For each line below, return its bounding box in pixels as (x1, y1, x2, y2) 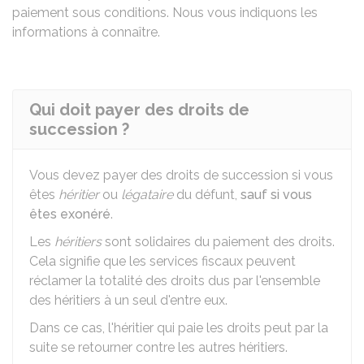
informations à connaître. (12, 24, 160, 40)
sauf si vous (240, 187, 312, 202)
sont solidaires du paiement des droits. (102, 234, 335, 249)
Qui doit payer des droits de (29, 100, 249, 119)
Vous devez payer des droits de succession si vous (29, 167, 333, 183)
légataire (121, 187, 173, 202)
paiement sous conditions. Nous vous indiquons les (12, 5, 318, 20)
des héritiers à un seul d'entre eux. (29, 292, 227, 308)
